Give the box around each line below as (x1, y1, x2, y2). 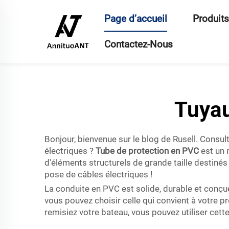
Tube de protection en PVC (96, 146, 201, 156)
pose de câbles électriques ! (44, 169, 152, 179)
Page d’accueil (104, 13, 167, 25)
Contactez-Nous (104, 38, 173, 50)
